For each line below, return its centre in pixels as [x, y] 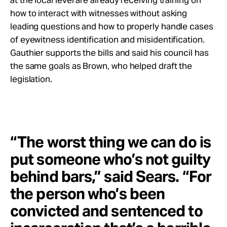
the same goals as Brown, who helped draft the [101, 66]
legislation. [31, 79]
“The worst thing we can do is [110, 142]
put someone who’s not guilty [110, 159]
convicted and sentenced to [106, 211]
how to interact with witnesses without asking [99, 13]
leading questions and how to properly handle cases [112, 26]
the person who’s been [88, 194]
